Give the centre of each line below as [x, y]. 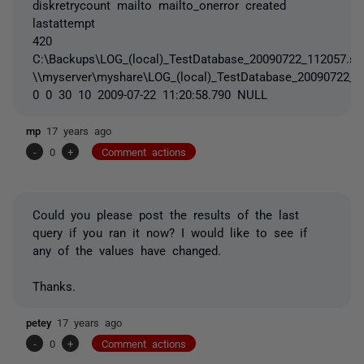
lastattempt [64, 22]
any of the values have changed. [127, 249]
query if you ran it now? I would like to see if [170, 232]
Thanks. [54, 285]
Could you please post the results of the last [166, 214]
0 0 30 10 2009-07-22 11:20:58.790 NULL [150, 93]
